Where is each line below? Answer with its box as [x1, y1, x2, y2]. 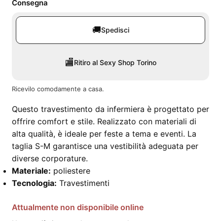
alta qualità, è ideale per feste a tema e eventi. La [12, 129, 196, 139]
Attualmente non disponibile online [12, 202, 144, 212]
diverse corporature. [12, 153, 88, 163]
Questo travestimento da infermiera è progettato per [12, 104, 209, 114]
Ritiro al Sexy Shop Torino [74, 58, 156, 67]
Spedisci [101, 26, 129, 34]
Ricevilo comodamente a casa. [12, 85, 104, 93]
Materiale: [12, 166, 51, 176]
